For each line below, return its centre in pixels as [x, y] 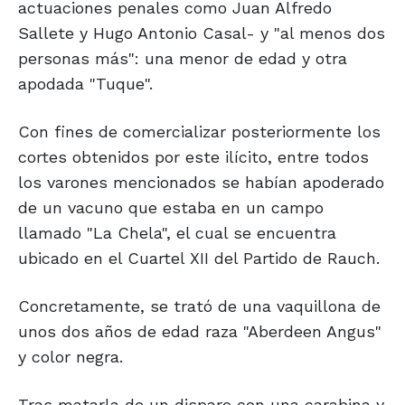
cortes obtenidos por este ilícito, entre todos [193, 157]
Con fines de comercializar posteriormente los [199, 132]
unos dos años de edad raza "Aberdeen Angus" [200, 332]
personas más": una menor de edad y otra [183, 59]
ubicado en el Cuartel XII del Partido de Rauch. [199, 259]
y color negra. [71, 357]
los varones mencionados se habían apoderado [201, 183]
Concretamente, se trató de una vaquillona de [199, 306]
